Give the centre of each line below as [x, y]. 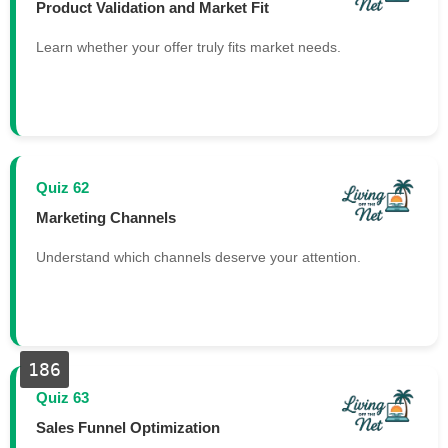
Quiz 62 [62, 188]
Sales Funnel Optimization [128, 427]
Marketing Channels [106, 217]
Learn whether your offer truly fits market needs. [188, 47]
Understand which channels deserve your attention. [198, 257]
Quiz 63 [62, 398]
